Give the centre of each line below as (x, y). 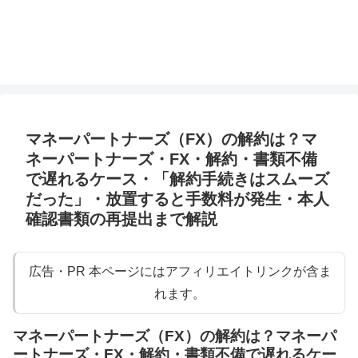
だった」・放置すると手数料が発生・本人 (177, 199)
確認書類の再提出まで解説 (121, 219)
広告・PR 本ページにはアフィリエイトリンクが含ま (180, 272)
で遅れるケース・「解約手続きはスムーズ (177, 179)
